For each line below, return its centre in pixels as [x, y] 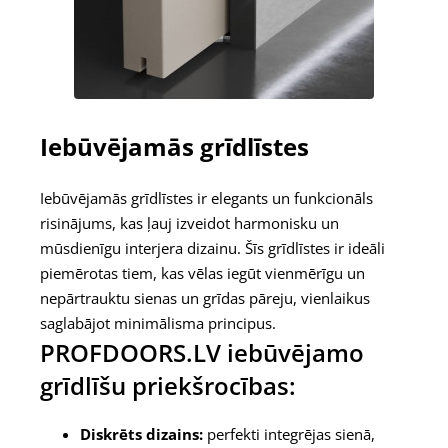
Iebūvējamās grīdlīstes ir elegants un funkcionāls [206, 198]
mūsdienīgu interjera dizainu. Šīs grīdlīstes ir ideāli [212, 248]
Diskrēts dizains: [141, 434]
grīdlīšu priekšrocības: [168, 386]
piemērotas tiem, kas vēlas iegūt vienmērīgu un [202, 273]
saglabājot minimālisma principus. [158, 323]
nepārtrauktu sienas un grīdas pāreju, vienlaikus [205, 298]
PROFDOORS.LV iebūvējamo [202, 353]
